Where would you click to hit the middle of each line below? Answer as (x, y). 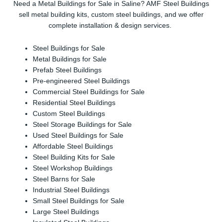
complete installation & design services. (111, 26)
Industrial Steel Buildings (71, 190)
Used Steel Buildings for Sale (78, 136)
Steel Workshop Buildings (73, 168)
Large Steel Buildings (66, 212)
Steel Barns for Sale (64, 179)
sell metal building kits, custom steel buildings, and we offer (111, 15)
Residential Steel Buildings (74, 103)
